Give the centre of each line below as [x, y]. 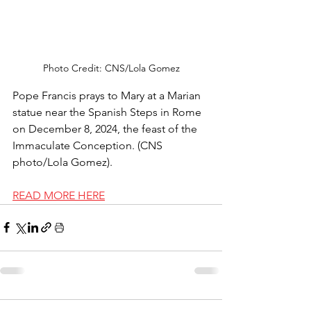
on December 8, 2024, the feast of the [106, 128]
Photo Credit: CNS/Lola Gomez [111, 68]
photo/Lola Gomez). [62, 162]
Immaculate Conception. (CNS [89, 145]
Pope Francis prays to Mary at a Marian [108, 95]
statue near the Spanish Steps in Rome [108, 112]
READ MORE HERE [59, 195]
